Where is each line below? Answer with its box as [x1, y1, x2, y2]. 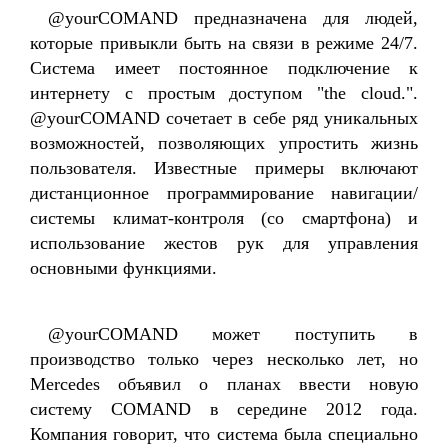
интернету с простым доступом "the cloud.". [30, 83, 418, 103]
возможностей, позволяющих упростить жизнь [30, 133, 418, 153]
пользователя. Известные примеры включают [30, 158, 418, 178]
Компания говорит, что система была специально [30, 424, 418, 444]
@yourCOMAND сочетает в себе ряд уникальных [30, 108, 418, 128]
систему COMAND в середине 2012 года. [30, 399, 418, 419]
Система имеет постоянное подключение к [30, 58, 418, 78]
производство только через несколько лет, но [30, 349, 418, 369]
